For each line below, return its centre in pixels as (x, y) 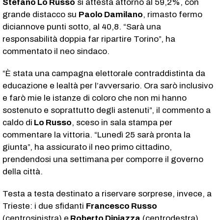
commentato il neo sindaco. (56, 51)
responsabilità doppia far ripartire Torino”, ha (89, 39)
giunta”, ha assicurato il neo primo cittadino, (87, 147)
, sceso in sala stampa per (122, 122)
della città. (23, 171)
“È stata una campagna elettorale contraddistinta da (104, 73)
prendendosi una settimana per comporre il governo (103, 159)
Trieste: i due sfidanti (44, 206)
